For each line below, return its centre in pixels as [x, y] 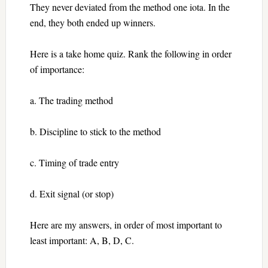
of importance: [57, 69]
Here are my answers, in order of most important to [126, 224]
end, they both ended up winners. [92, 22]
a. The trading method [71, 100]
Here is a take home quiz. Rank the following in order [130, 53]
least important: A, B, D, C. [82, 240]
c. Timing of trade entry [74, 162]
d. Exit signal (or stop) [71, 193]
